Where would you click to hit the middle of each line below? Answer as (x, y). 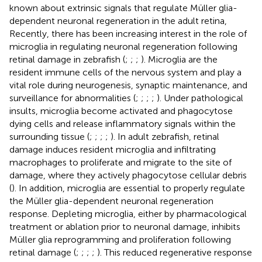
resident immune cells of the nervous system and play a (125, 72)
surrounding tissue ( (49, 136)
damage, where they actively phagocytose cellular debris (128, 175)
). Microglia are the (179, 59)
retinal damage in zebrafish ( (67, 59)
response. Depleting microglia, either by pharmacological (128, 213)
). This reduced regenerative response (175, 252)
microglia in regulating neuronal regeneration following (123, 46)
